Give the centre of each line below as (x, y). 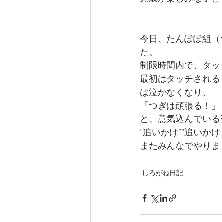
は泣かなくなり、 (175, 93)
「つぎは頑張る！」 (180, 107)
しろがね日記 (163, 174)
